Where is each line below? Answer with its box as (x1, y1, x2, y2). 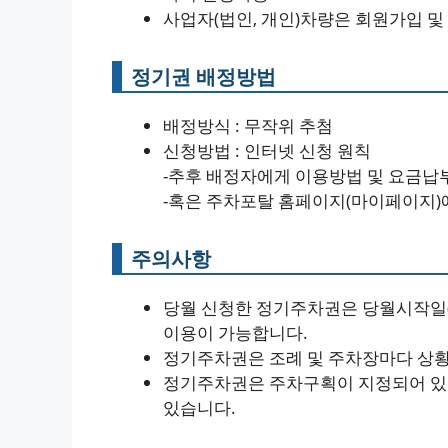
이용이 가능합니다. (163, 321, 308, 345)
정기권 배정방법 (131, 62, 276, 91)
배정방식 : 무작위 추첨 (163, 114, 333, 138)
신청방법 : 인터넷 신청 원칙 (163, 139, 371, 163)
